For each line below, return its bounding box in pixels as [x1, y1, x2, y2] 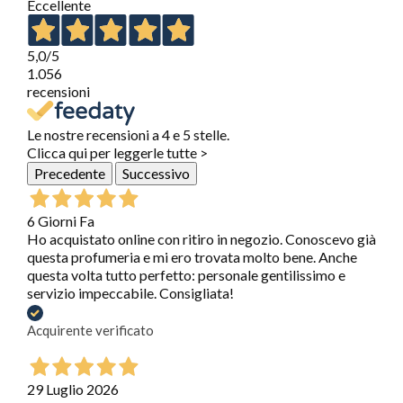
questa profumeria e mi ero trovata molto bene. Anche [27, 248, 357, 266]
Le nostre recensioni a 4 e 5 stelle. [27, 126, 229, 144]
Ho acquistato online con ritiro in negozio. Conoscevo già [27, 230, 376, 248]
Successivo [122, 165, 190, 183]
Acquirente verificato [27, 322, 154, 339]
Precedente [34, 165, 105, 183]
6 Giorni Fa [27, 212, 94, 230]
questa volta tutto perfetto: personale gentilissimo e [27, 266, 345, 284]
